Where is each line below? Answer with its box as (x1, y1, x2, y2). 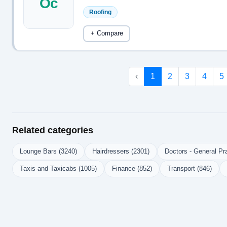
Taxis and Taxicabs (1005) (20, 165, 97, 172)
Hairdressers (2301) (92, 147, 149, 155)
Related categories (12, 125, 93, 135)
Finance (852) (112, 165, 152, 172)
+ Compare (90, 30, 123, 37)
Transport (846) (167, 165, 212, 172)
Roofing (89, 9, 111, 16)
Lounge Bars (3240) (20, 147, 77, 155)
